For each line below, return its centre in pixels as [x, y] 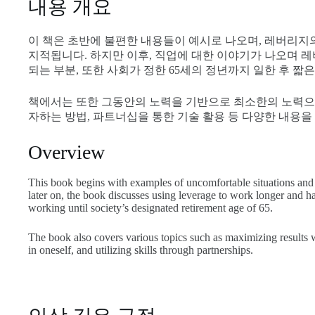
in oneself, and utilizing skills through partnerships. [141, 250]
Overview [66, 152]
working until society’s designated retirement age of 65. [150, 208]
